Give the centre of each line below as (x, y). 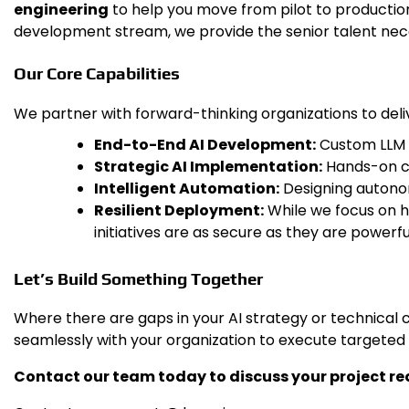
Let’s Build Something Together (138, 278)
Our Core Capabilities (97, 73)
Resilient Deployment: (179, 210)
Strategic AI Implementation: (208, 166)
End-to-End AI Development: (205, 144)
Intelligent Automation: (187, 188)
